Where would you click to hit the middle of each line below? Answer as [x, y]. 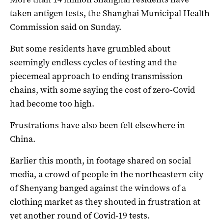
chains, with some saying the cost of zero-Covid [102, 90]
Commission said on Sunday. [66, 27]
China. [23, 139]
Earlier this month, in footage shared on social [100, 161]
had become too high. [52, 104]
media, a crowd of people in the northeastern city [107, 175]
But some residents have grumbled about [90, 49]
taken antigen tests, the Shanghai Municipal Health [110, 14]
